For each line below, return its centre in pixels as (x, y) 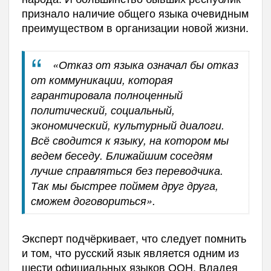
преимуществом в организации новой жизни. (135, 28)
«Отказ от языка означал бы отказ (146, 65)
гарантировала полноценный (106, 95)
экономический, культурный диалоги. (127, 125)
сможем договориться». (93, 201)
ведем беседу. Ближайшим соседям (121, 155)
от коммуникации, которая (102, 80)
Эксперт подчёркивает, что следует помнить (134, 238)
